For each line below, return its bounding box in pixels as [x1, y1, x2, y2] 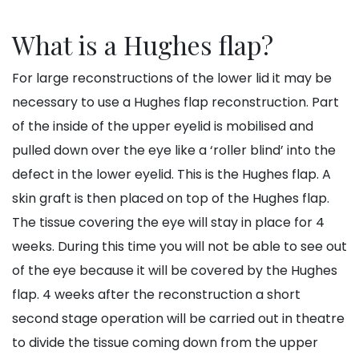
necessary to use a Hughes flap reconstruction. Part [12, 93, 339, 112]
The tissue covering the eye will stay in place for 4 [12, 213, 325, 232]
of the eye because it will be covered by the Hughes [12, 261, 337, 280]
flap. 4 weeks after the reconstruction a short [12, 285, 301, 305]
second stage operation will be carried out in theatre [12, 309, 345, 329]
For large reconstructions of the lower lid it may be [12, 69, 332, 88]
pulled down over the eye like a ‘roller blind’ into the [12, 141, 336, 160]
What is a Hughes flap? [12, 27, 273, 63]
